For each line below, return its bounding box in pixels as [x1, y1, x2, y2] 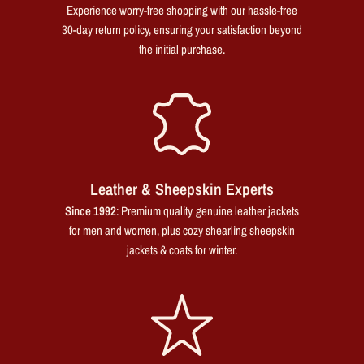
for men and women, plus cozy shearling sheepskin [68, 221, 296, 239]
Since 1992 [65, 201, 117, 219]
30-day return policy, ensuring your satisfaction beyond [61, 20, 303, 38]
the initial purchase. [138, 40, 226, 58]
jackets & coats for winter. [126, 240, 238, 258]
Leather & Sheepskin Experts [90, 177, 274, 200]
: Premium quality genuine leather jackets [116, 201, 299, 219]
